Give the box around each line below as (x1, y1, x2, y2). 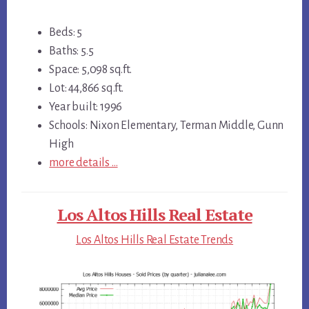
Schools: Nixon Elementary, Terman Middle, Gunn (49, 119, 284, 132)
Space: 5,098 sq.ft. (49, 63, 132, 76)
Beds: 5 (49, 26, 82, 39)
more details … (49, 156, 118, 169)
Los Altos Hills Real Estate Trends (75, 233, 234, 246)
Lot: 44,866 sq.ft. (49, 81, 123, 94)
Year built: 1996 (49, 100, 123, 113)
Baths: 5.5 (49, 44, 94, 57)
